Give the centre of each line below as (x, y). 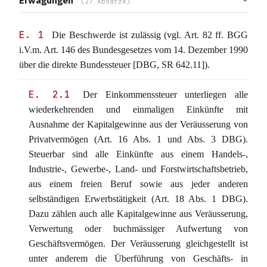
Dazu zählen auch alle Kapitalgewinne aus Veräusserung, (138, 214)
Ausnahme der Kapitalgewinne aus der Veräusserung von (138, 124)
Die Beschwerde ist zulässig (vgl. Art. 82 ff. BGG (148, 35)
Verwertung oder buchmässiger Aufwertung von (138, 229)
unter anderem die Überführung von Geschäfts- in (138, 258)
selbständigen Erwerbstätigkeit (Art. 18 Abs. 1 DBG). (138, 199)
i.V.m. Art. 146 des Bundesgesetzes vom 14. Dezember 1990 (133, 50)
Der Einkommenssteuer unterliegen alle (162, 94)
